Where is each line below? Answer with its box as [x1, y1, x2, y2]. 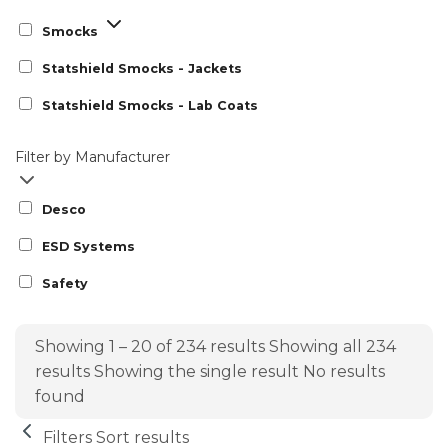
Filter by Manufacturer [15, 147, 170, 166]
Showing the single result [94, 361, 299, 381]
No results [303, 361, 385, 381]
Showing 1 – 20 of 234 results [35, 336, 265, 356]
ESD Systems [42, 238, 135, 254]
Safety [42, 275, 88, 291]
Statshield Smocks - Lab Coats [42, 97, 258, 113]
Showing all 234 [269, 336, 396, 356]
